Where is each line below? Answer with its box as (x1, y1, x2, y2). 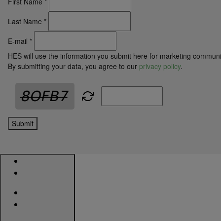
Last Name (8, 16, 42, 26)
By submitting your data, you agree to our (8, 61, 139, 71)
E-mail (8, 36, 28, 46)
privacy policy (139, 61, 181, 71)
